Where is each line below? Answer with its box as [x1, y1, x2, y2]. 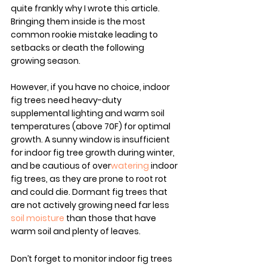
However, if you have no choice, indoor [11, 80, 172, 93]
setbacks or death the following [11, 41, 146, 54]
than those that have [64, 212, 158, 224]
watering [111, 159, 149, 172]
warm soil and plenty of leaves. [11, 225, 141, 237]
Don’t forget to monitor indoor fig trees [11, 252, 174, 265]
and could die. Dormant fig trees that [11, 185, 169, 198]
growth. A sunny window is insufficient [11, 133, 172, 145]
